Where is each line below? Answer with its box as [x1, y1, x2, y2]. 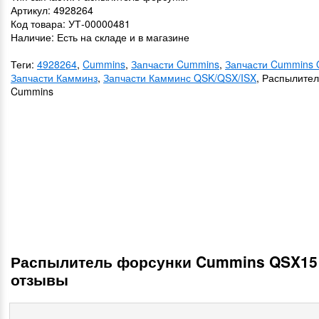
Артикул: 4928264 [11, 3, 93, 17]
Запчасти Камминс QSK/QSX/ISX [103, 70, 256, 85]
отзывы [11, 268, 68, 290]
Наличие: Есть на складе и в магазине [11, 30, 189, 44]
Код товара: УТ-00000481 [11, 16, 130, 31]
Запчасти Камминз [11, 70, 98, 85]
